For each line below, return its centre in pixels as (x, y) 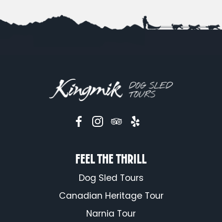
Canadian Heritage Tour (111, 196)
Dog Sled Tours (111, 178)
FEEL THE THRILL (111, 159)
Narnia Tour (111, 214)
